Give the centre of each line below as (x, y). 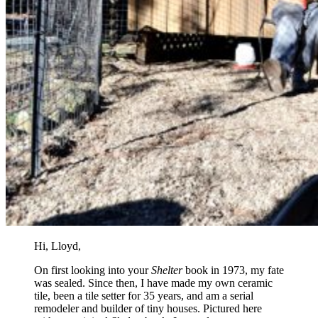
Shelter (167, 270)
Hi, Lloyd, (57, 246)
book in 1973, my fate (233, 270)
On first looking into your (93, 270)
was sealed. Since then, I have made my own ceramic (153, 283)
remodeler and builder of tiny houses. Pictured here (148, 308)
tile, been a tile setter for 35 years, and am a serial (144, 295)
